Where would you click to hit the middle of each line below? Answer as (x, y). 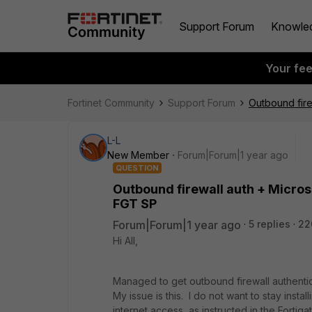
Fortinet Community (111, 103)
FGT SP (135, 204)
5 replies (270, 224)
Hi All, (125, 241)
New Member (138, 155)
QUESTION (137, 168)
